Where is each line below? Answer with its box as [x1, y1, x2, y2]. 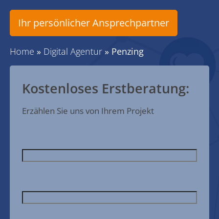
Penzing [111, 45, 144, 57]
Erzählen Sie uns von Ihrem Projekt [22, 105, 154, 116]
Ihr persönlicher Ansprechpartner [18, 16, 169, 29]
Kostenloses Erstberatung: [22, 79, 189, 97]
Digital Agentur [44, 45, 102, 57]
